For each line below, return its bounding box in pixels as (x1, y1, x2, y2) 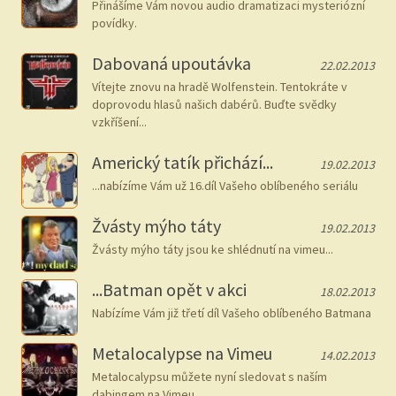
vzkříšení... (92, 114, 147, 130)
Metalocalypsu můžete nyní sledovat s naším (92, 369, 327, 385)
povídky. (92, 15, 137, 31)
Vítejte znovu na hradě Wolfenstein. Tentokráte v (92, 79, 347, 95)
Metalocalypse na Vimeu (92, 342, 272, 364)
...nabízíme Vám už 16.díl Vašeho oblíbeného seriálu (92, 178, 358, 194)
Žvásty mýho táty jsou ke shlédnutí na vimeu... (92, 241, 333, 257)
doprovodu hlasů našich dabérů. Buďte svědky (92, 96, 337, 112)
